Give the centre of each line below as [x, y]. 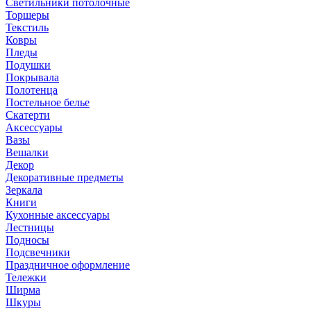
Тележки [26, 277]
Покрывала [32, 77]
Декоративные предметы [65, 177]
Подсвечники [38, 252]
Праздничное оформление [68, 265]
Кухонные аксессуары [58, 215]
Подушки [28, 65]
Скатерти [28, 115]
